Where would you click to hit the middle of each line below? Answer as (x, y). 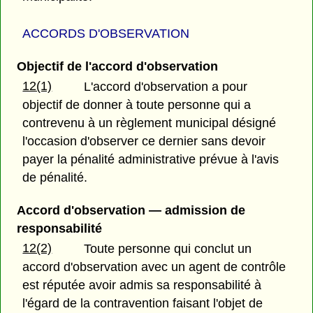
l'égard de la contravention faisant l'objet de (143, 304)
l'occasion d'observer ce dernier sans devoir (144, 141)
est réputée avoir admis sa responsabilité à (142, 285)
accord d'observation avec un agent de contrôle (154, 267)
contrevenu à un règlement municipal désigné (150, 123)
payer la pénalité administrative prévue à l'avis (151, 159)
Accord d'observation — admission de (131, 210)
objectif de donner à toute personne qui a (137, 104)
